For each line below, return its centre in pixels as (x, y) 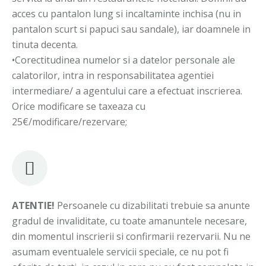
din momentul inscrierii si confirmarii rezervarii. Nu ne (131, 236)
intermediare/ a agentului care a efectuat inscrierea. (127, 91)
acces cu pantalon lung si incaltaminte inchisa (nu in (126, 14)
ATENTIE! (33, 205)
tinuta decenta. (45, 45)
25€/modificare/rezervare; (69, 122)
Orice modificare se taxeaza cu (79, 106)
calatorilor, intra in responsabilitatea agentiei (113, 75)
